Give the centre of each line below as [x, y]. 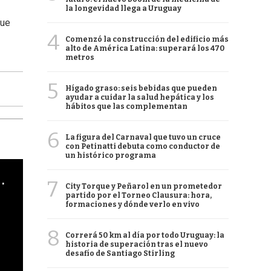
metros [80, 57]
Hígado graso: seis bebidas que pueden [141, 88]
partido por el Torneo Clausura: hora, [139, 195]
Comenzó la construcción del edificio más [147, 39]
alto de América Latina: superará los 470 [145, 48]
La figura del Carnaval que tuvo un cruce [143, 137]
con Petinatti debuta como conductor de [143, 146]
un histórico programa [111, 155]
